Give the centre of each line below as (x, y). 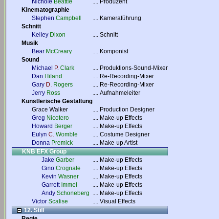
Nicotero (58, 118)
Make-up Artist (119, 143)
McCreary (59, 51)
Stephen (43, 18)
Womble (67, 134)
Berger (63, 126)
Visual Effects (118, 201)
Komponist (114, 51)
